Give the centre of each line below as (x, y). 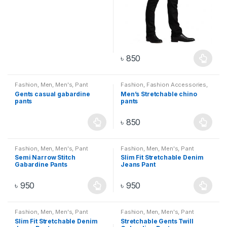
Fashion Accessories (176, 84)
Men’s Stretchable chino (159, 94)
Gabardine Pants (41, 165)
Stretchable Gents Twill (157, 221)
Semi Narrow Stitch (45, 158)
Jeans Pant (138, 165)
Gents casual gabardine (52, 94)
